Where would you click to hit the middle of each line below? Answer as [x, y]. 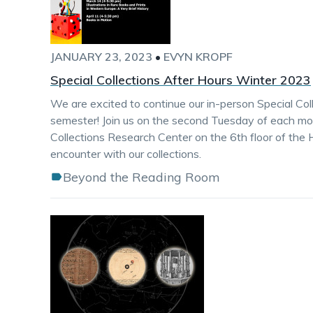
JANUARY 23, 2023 [101, 57]
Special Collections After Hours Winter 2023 [181, 80]
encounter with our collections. [126, 154]
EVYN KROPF [198, 57]
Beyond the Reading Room [141, 177]
